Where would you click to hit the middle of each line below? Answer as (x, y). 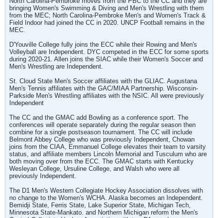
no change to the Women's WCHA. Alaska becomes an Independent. (106, 198)
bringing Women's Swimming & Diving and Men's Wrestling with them (107, 8)
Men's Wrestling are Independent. (56, 66)
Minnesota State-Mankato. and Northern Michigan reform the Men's (104, 212)
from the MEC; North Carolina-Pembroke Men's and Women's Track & (108, 15)
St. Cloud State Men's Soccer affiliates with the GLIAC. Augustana (103, 81)
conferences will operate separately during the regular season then (102, 125)
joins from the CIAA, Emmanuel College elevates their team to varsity (108, 147)
